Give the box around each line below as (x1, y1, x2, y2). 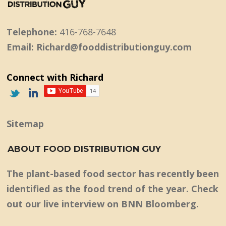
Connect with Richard (7, 71, 104, 84)
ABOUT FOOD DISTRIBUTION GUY (8, 144, 161, 154)
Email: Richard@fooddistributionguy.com (7, 41, 192, 53)
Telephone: (7, 26, 58, 38)
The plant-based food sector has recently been (7, 167, 219, 180)
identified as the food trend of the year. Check (7, 183, 219, 195)
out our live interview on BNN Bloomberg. (7, 198, 199, 210)
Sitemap (7, 118, 44, 130)
